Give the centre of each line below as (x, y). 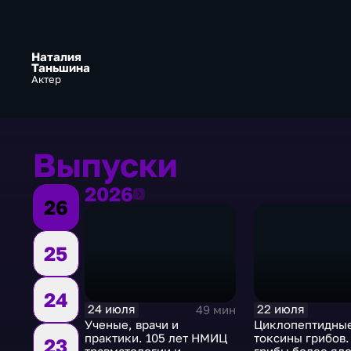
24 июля (111, 309)
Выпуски (105, 165)
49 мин (215, 309)
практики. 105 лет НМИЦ (156, 338)
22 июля (281, 309)
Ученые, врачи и (131, 324)
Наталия (56, 57)
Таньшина (60, 68)
